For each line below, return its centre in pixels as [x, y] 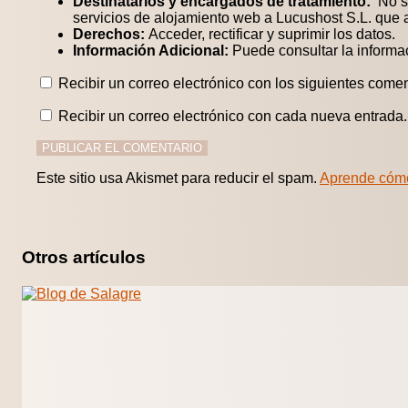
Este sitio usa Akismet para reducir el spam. [178, 178]
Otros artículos [84, 258]
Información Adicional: [151, 51]
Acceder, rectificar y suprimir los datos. [270, 35]
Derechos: [109, 35]
